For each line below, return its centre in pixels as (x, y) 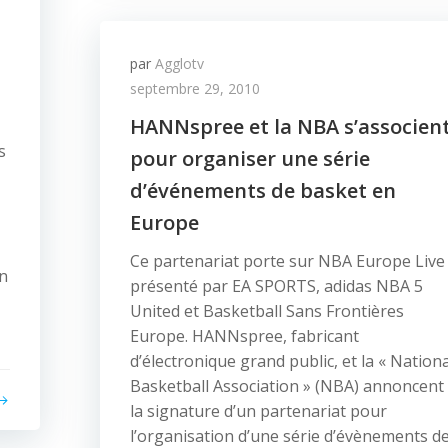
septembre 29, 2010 (195, 88)
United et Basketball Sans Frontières (267, 311)
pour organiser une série (250, 158)
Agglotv (179, 63)
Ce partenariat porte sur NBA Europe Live (287, 261)
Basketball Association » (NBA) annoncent (287, 386)
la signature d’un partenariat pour (258, 411)
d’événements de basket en (263, 190)
